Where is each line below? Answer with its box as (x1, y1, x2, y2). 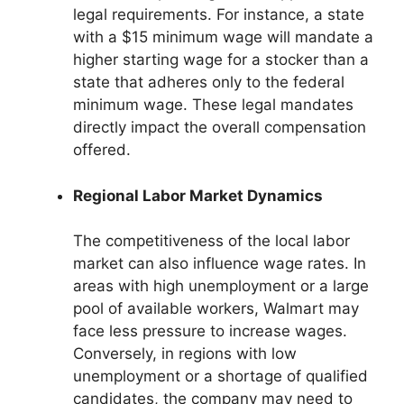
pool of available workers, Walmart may (73, 299, 359, 318)
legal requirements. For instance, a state (73, 5, 364, 24)
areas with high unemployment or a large (73, 277, 369, 296)
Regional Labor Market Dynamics (73, 186, 323, 205)
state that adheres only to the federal (73, 73, 344, 92)
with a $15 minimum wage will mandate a (73, 28, 373, 47)
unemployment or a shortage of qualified (73, 367, 368, 386)
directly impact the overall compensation (73, 118, 366, 137)
